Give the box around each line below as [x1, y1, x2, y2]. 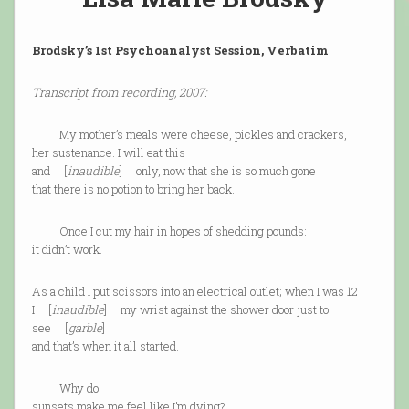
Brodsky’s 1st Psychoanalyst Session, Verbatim [31, 42, 329, 59]
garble [68, 320, 102, 337]
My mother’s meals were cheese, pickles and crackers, [31, 126, 347, 143]
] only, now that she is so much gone [119, 163, 316, 180]
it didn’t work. [31, 241, 102, 258]
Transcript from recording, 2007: [31, 84, 206, 101]
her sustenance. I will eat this [31, 144, 185, 162]
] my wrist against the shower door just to [103, 301, 329, 319]
